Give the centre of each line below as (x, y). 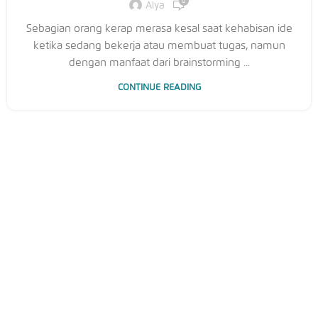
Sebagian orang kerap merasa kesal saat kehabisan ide (159, 28)
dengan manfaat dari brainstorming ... (159, 62)
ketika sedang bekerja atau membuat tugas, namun (159, 45)
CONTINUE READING (159, 87)
